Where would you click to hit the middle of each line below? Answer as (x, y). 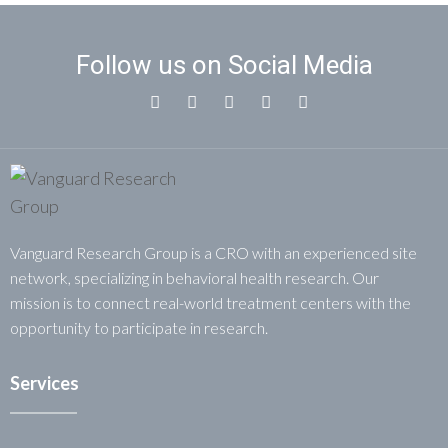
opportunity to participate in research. (139, 328)
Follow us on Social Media (224, 65)
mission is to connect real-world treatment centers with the (210, 303)
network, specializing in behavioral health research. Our (194, 278)
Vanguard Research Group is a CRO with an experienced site (213, 253)
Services (44, 383)
